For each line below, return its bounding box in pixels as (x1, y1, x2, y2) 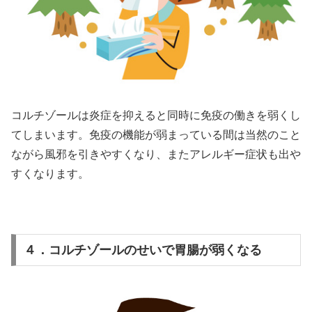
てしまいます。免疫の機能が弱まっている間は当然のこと (11, 128, 301, 141)
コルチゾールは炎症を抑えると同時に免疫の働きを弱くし (11, 109, 301, 121)
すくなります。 (11, 167, 89, 180)
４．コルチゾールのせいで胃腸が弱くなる (23, 243, 262, 258)
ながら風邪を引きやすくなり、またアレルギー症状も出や (11, 148, 301, 160)
